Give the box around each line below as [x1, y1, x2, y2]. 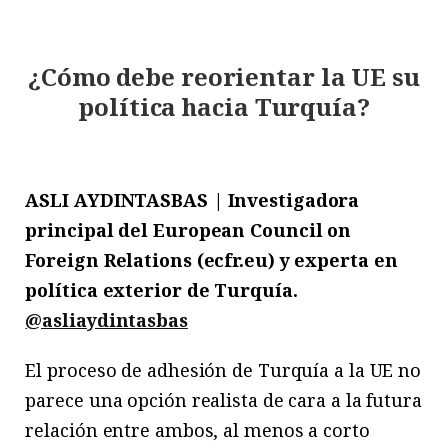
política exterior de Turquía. [25, 277, 298, 302]
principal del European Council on [25, 217, 352, 242]
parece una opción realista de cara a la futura [25, 387, 422, 412]
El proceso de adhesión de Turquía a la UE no [25, 357, 422, 382]
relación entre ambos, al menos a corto [25, 417, 370, 442]
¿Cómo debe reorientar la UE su [28, 59, 420, 93]
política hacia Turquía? [78, 89, 370, 123]
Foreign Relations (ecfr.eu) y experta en [25, 247, 398, 272]
